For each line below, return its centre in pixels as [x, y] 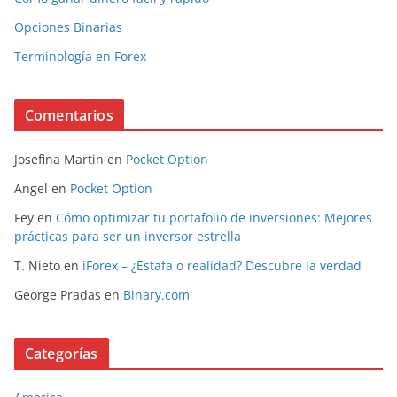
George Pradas [58, 294]
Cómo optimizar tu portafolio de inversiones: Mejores [214, 217]
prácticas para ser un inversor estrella [128, 236]
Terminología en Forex [80, 56]
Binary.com [156, 294]
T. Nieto [37, 265]
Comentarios [69, 115]
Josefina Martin [59, 159]
